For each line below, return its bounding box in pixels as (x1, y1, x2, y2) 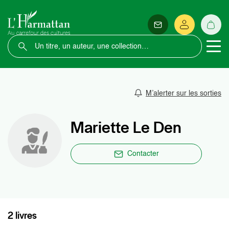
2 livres (8, 209, 37, 222)
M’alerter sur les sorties (146, 89, 221, 97)
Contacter (127, 150, 159, 157)
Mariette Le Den (71, 117, 181, 138)
